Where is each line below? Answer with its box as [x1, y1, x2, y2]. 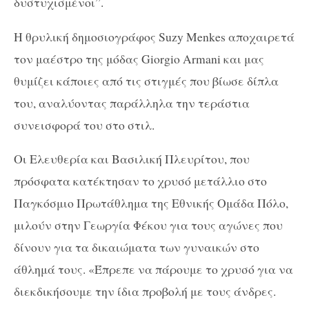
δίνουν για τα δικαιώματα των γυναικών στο [14, 239, 259, 256]
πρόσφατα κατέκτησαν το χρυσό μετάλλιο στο [14, 172, 267, 190]
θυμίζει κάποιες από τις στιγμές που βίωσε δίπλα [14, 72, 279, 89]
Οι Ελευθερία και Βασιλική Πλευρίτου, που [14, 150, 250, 168]
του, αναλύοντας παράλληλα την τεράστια [14, 94, 250, 111]
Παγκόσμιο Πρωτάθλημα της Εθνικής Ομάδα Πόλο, [14, 195, 288, 212]
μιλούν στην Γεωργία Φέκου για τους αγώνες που [14, 217, 283, 234]
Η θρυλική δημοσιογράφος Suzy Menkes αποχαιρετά [14, 28, 295, 45]
